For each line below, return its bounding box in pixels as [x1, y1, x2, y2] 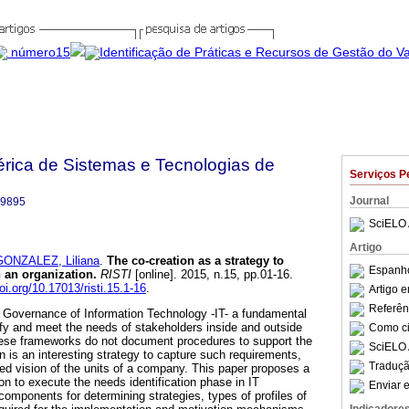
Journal [350, 194, 389, 207]
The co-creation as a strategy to [107, 254, 284, 268]
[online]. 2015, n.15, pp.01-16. [131, 267, 293, 282]
